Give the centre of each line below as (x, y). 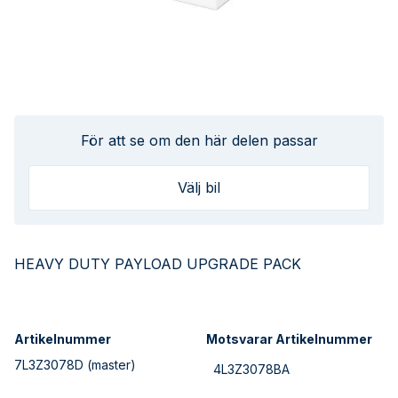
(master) (110, 364)
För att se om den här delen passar (199, 140)
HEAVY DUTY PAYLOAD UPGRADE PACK (158, 263)
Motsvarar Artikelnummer (289, 338)
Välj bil (199, 188)
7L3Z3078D (49, 364)
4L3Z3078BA (251, 369)
